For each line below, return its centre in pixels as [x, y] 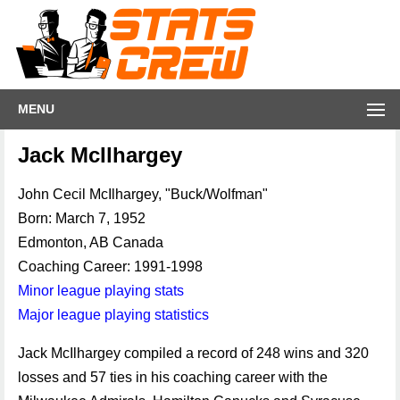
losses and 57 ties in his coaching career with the [173, 377]
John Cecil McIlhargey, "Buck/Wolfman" [143, 194]
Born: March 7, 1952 [82, 218]
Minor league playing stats [101, 291]
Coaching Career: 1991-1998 [110, 267]
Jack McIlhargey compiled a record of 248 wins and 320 [193, 353]
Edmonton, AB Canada [91, 242]
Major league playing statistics [113, 315]
